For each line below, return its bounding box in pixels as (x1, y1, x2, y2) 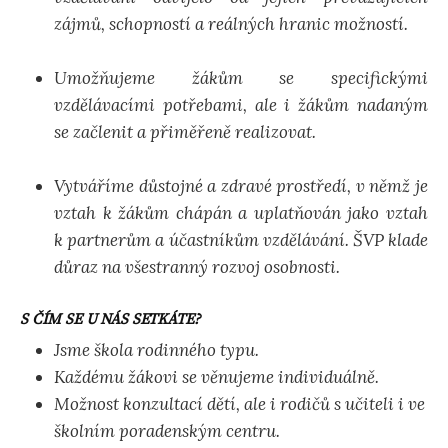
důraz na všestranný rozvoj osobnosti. (54, 256, 340, 279)
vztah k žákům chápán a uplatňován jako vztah (54, 202, 428, 225)
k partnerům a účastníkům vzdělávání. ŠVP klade (54, 229, 428, 252)
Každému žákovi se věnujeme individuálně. (54, 366, 379, 389)
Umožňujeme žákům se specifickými (54, 67, 428, 90)
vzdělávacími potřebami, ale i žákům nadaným (54, 94, 428, 117)
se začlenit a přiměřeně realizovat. (54, 121, 316, 144)
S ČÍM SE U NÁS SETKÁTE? (20, 309, 200, 329)
